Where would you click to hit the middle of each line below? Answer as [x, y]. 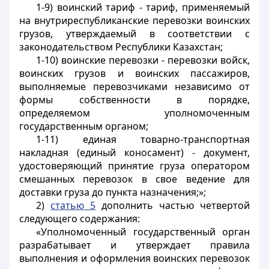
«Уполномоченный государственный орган [143, 232]
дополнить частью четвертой [173, 205]
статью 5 [73, 205]
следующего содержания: [80, 219]
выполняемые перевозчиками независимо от [134, 86]
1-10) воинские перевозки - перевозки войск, [143, 60]
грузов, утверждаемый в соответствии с [134, 34]
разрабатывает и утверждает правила [134, 245]
